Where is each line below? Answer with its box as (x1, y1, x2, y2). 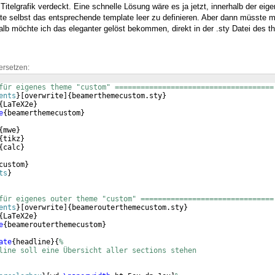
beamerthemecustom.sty (72, 91, 162, 101)
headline (16, 238, 50, 247)
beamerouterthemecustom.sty (72, 203, 184, 212)
